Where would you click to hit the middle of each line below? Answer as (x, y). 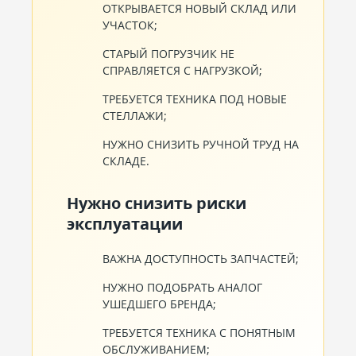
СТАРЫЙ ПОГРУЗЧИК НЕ (168, 54)
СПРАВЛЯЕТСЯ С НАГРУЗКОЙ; (182, 70)
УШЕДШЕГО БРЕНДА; (159, 304)
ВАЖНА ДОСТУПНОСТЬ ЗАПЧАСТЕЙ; (201, 259)
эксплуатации (125, 224)
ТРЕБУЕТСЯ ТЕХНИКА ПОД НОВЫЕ (195, 99)
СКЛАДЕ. (126, 161)
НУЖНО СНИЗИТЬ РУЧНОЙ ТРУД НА (201, 144)
